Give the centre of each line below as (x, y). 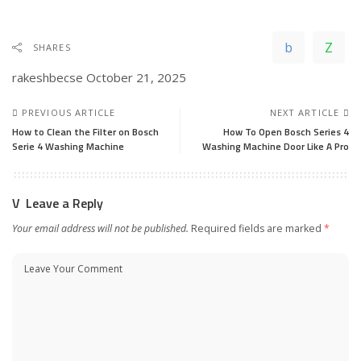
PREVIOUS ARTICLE (69, 112)
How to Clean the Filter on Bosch (85, 132)
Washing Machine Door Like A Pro (276, 146)
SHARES (52, 47)
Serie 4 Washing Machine (68, 146)
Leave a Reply (64, 203)
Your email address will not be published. (100, 228)
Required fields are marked (257, 228)
